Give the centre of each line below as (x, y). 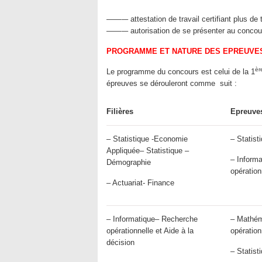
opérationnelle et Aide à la (150, 231)
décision (120, 242)
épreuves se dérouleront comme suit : (172, 83)
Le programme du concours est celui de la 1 (181, 72)
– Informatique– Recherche (152, 219)
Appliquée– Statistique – (148, 151)
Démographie (129, 162)
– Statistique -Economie (147, 139)
